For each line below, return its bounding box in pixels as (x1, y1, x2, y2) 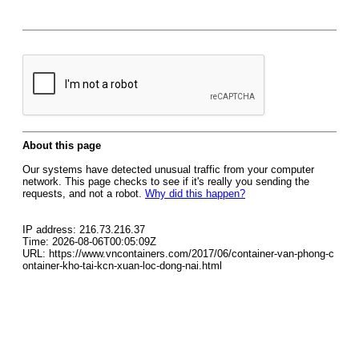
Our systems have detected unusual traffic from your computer (22, 163, 314, 175)
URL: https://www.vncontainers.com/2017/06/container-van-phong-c (22, 248, 334, 260)
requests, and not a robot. (22, 188, 145, 200)
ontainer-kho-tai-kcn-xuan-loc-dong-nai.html (22, 260, 222, 272)
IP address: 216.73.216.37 (22, 224, 145, 236)
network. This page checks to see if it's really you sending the (22, 175, 309, 188)
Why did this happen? (145, 188, 245, 200)
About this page (22, 139, 101, 151)
